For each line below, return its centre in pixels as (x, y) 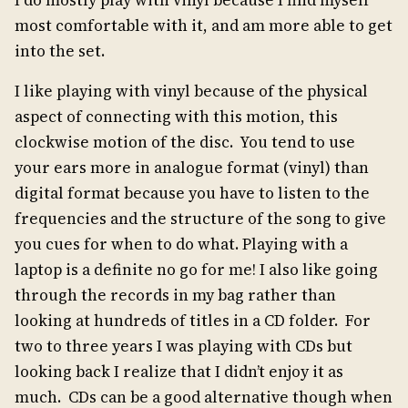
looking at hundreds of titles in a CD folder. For (193, 321)
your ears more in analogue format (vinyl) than (192, 168)
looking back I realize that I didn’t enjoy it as (179, 372)
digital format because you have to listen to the (192, 194)
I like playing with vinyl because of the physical (191, 92)
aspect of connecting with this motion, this (176, 117)
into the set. (60, 51)
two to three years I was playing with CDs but (184, 347)
